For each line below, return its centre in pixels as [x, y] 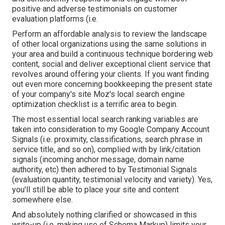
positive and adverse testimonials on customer [95, 9]
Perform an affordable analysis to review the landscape [109, 34]
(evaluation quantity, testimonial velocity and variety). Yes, [112, 179]
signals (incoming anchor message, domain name [98, 159]
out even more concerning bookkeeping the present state [112, 84]
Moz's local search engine [139, 94]
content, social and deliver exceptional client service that [111, 64]
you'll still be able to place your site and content [95, 189]
